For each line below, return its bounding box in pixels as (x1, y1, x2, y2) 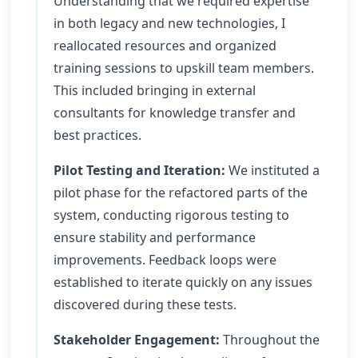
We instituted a (225, 161, 320, 179)
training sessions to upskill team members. (54, 59, 314, 77)
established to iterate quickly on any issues (54, 273, 312, 291)
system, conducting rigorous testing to (54, 206, 289, 224)
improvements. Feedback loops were (54, 251, 276, 268)
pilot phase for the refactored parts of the (54, 184, 308, 201)
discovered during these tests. (54, 296, 237, 313)
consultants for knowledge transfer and (54, 104, 296, 121)
